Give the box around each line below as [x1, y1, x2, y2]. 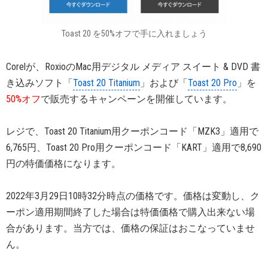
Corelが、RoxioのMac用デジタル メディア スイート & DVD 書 [6, 61, 260, 72]
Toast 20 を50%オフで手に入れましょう [61, 29, 207, 38]
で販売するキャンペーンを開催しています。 [41, 93, 232, 105]
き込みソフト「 [6, 77, 73, 89]
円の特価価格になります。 [6, 158, 121, 169]
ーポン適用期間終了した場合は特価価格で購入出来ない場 [6, 206, 255, 218]
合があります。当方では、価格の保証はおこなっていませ [6, 223, 255, 234]
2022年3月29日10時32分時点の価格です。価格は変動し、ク [6, 190, 260, 202]
